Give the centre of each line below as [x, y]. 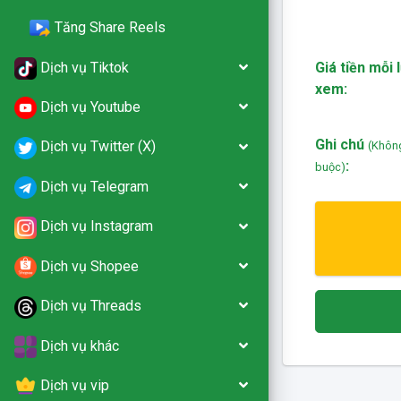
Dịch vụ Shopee [90, 266]
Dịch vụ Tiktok [85, 67]
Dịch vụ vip [75, 386]
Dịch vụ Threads [91, 306]
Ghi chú [341, 145]
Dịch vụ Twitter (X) [98, 147]
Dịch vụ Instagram [97, 226]
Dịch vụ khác [80, 346]
